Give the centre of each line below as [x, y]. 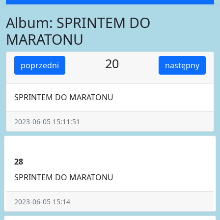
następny [182, 65]
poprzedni [40, 65]
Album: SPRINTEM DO [78, 22]
